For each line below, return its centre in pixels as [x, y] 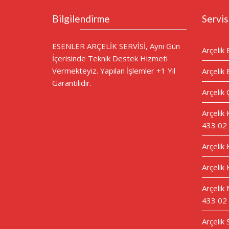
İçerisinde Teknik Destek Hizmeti [110, 58]
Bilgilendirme [81, 19]
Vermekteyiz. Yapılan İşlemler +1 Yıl [114, 71]
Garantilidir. [72, 83]
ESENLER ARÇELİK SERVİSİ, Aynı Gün [116, 46]
